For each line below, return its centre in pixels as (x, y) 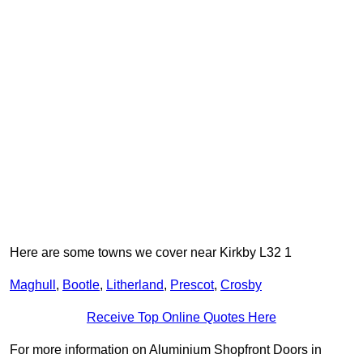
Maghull (33, 285)
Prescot (192, 285)
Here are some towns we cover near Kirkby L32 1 (151, 253)
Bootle (81, 285)
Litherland (135, 285)
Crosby (241, 285)
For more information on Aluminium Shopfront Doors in (166, 350)
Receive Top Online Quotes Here (181, 318)
